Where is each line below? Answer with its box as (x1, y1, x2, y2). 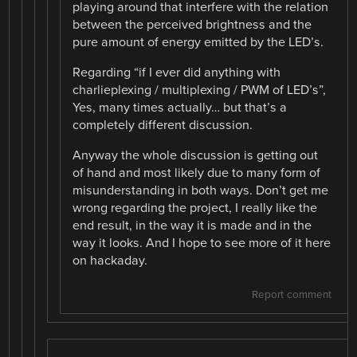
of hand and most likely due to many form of (73, 165, 321, 182)
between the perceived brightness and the (73, 17, 312, 33)
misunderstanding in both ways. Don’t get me (73, 182, 329, 199)
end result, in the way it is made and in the (73, 218, 312, 234)
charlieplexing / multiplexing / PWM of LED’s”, (73, 82, 327, 99)
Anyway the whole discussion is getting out (73, 147, 319, 164)
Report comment (251, 288, 331, 302)
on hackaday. (73, 253, 148, 269)
